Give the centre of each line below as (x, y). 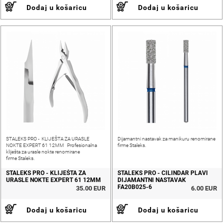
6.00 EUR (204, 188)
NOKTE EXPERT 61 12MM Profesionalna (51, 145)
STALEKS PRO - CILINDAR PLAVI (163, 173)
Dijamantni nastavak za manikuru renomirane (166, 139)
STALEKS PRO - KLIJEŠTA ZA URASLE (48, 139)
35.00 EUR (91, 188)
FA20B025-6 (135, 187)
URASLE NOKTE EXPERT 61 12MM (53, 180)
